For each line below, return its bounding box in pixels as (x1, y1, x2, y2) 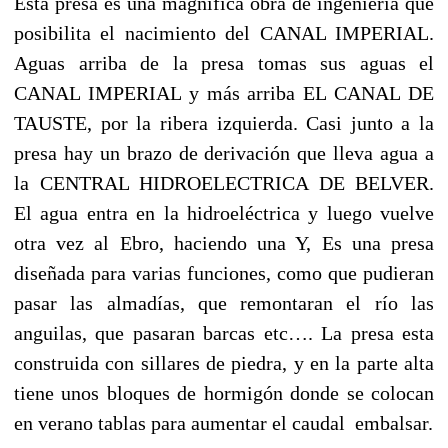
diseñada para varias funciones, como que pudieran (14, 261, 434, 284)
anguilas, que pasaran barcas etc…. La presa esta (14, 321, 434, 344)
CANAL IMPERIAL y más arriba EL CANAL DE (14, 81, 434, 104)
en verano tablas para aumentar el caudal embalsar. (14, 411, 433, 434)
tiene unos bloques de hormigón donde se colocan (14, 381, 434, 404)
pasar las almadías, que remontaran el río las (14, 291, 434, 314)
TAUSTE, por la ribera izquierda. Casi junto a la (14, 111, 434, 134)
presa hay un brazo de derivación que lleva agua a (14, 141, 434, 164)
